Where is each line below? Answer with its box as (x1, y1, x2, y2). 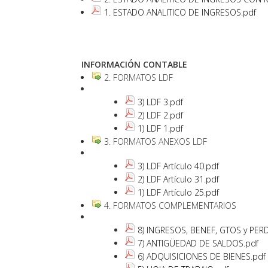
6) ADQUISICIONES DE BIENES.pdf (138, 250, 266, 262)
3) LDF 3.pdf (138, 96, 184, 108)
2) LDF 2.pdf (138, 109, 184, 121)
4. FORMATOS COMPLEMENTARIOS (102, 199, 237, 211)
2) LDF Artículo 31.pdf (138, 173, 220, 185)
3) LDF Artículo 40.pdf (138, 160, 220, 172)
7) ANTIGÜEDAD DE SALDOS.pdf (138, 237, 259, 249)
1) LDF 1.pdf (138, 122, 184, 134)
